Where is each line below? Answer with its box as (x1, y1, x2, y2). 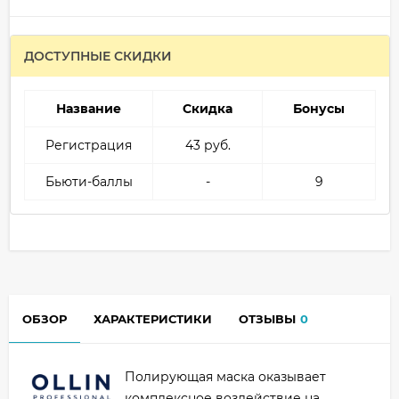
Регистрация (45, 137, 132, 154)
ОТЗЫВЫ (239, 312, 296, 327)
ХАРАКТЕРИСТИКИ (94, 312, 212, 327)
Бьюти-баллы (45, 174, 133, 191)
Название (56, 101, 121, 118)
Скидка (183, 101, 232, 118)
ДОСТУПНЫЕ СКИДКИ (24, 48, 172, 65)
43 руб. (184, 137, 231, 154)
